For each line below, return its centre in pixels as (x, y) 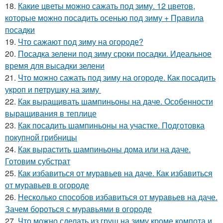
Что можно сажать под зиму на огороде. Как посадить (117, 78)
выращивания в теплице (51, 113)
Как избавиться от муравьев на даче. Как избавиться (115, 173)
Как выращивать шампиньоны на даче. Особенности (115, 102)
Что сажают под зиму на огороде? (81, 42)
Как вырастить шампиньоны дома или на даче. (104, 149)
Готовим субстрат (38, 161)
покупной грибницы (41, 137)
